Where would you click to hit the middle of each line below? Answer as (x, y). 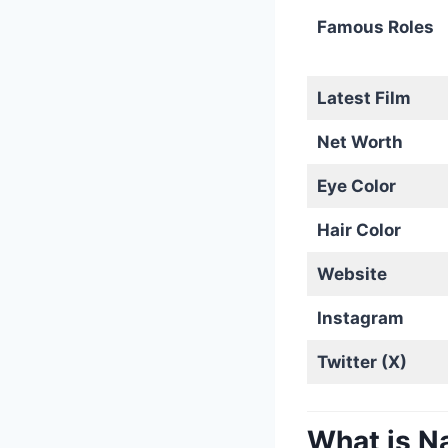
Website (351, 274)
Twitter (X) (361, 362)
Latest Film (363, 98)
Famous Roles (375, 27)
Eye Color (356, 186)
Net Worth (359, 142)
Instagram (360, 318)
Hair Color (358, 230)
